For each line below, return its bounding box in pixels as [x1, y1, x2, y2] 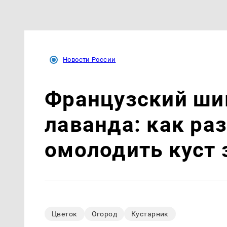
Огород [91, 210, 118, 218]
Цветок [52, 210, 78, 218]
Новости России [63, 55, 116, 63]
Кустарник [131, 210, 169, 218]
